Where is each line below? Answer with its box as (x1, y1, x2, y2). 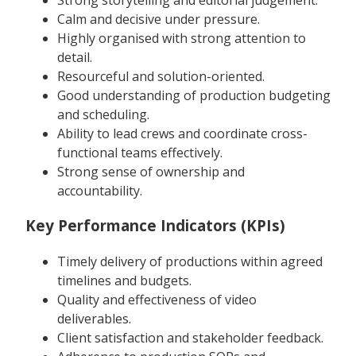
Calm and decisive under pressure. (57, 10, 260, 28)
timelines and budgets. (57, 272, 192, 290)
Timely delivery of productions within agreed (57, 253, 323, 271)
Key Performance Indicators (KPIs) (25, 215, 285, 236)
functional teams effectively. (57, 143, 222, 161)
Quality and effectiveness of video (57, 291, 257, 309)
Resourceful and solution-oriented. (57, 67, 265, 85)
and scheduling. (57, 105, 149, 123)
